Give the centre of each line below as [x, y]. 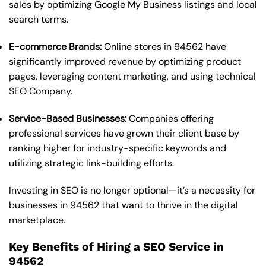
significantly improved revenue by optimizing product [125, 62]
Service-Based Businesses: [68, 118]
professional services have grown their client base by [124, 133]
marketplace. [37, 220]
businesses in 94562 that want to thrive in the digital [123, 205]
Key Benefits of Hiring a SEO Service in [116, 246]
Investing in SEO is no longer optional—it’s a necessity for [132, 190]
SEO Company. [41, 91]
